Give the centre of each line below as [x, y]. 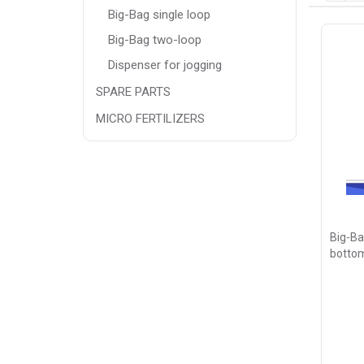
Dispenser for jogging [165, 65]
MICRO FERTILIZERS [150, 118]
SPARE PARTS [133, 91]
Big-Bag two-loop [155, 39]
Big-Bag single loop [159, 14]
